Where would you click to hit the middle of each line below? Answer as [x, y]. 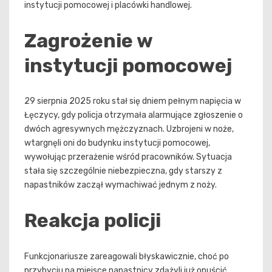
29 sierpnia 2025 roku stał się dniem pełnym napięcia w [133, 101]
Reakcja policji [93, 220]
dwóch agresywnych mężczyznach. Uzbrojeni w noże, [129, 129]
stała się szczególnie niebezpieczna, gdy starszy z [123, 171]
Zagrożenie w [88, 40]
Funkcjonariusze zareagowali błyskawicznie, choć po [127, 256]
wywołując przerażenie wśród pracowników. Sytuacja [128, 157]
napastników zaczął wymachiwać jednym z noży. [121, 185]
